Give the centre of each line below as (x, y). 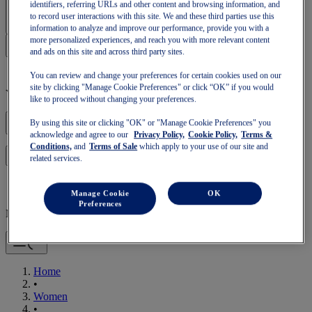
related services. (56, 158)
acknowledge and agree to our (80, 135)
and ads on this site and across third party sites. (108, 52)
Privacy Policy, (159, 135)
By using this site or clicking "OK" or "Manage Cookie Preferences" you (151, 123)
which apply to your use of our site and (203, 147)
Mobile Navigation (47, 213)
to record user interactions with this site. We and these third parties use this (153, 16)
